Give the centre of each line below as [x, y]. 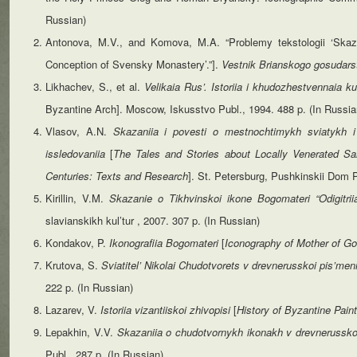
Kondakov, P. [77, 243]
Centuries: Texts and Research [117, 176]
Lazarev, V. [73, 310]
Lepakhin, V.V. [81, 332]
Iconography [253, 243]
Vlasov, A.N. [79, 131]
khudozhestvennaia [298, 86]
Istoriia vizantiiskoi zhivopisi [167, 310]
